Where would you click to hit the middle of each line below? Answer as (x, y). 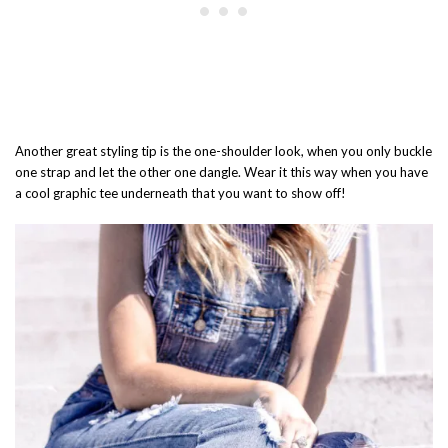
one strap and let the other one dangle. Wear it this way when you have (221, 172)
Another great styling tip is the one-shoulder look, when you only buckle (223, 151)
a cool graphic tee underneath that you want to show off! (180, 193)
